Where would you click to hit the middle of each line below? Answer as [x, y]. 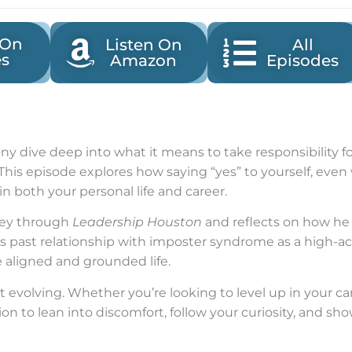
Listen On [143, 45]
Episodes [302, 60]
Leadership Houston [137, 222]
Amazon [143, 60]
